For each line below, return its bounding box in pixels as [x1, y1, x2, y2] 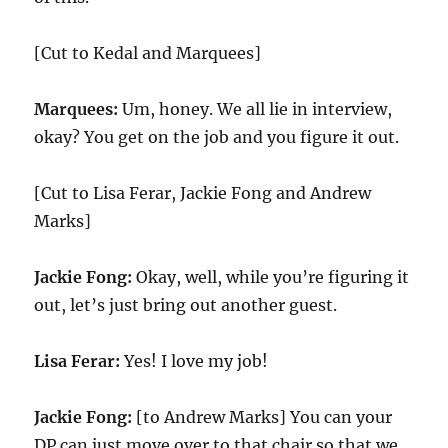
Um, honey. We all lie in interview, [118, 99, 393, 119]
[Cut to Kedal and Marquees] [34, 43, 262, 63]
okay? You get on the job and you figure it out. [34, 127, 400, 147]
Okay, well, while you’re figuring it [132, 267, 410, 287]
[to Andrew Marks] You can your [132, 407, 393, 427]
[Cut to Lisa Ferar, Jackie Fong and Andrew [34, 183, 372, 203]
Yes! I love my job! [120, 351, 269, 371]
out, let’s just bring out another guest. [34, 295, 338, 315]
